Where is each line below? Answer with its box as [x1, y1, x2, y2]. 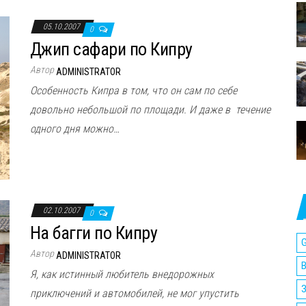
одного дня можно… [30, 122, 120, 135]
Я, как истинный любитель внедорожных [30, 268, 214, 281]
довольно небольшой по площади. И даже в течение [30, 102, 270, 116]
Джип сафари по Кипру [30, 38, 193, 59]
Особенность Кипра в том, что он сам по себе [30, 83, 237, 97]
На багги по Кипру [30, 223, 158, 244]
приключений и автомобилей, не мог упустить [30, 287, 239, 301]
